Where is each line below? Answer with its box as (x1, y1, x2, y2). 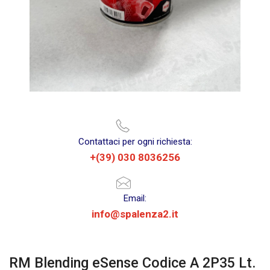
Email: (124, 193, 146, 204)
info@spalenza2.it (92, 208, 178, 220)
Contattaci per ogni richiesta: (78, 136, 192, 147)
